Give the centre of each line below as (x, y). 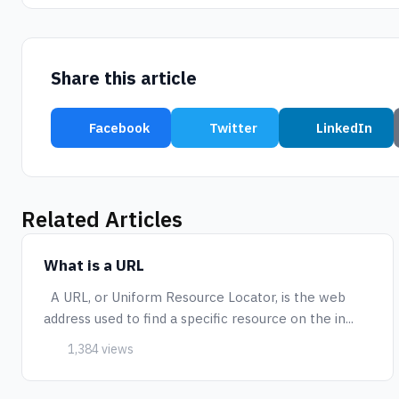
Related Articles (102, 219)
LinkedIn (345, 128)
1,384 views (99, 349)
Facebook (119, 128)
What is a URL (94, 265)
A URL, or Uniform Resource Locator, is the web (195, 297)
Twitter (233, 128)
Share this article (124, 78)
